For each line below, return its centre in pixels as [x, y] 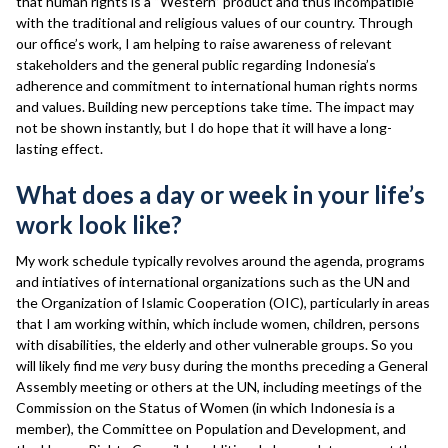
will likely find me [69, 365]
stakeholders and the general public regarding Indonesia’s [196, 64]
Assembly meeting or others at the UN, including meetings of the [219, 386]
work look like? [99, 224]
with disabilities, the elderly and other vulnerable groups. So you [214, 344]
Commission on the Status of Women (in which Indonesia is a [205, 407]
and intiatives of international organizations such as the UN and [213, 281]
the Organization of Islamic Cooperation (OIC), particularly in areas [223, 302]
